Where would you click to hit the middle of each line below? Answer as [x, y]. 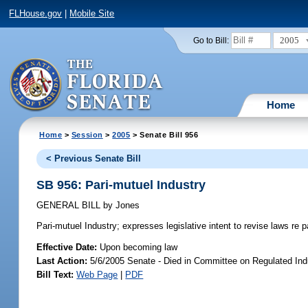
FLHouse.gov [36, 14]
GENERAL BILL [70, 206]
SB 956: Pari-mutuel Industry [121, 185]
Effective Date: [68, 247]
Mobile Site [92, 14]
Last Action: [62, 261]
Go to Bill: [211, 40]
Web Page [97, 274]
